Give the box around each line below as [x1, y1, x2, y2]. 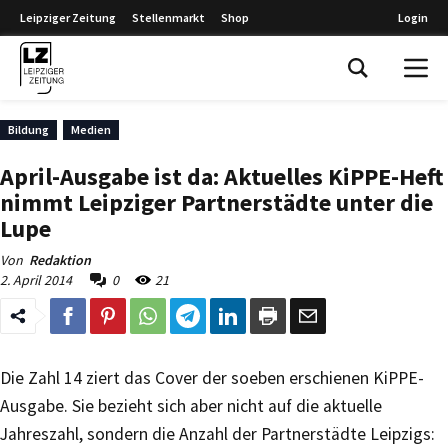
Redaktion [29, 251, 91, 269]
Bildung [8, 122, 49, 137]
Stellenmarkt [132, 10, 205, 25]
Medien [71, 122, 111, 137]
